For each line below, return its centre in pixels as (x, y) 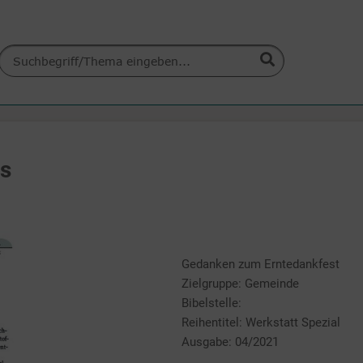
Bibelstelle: (211, 303)
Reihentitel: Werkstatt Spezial (261, 322)
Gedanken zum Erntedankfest (261, 264)
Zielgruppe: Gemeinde (240, 284)
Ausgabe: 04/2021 (230, 342)
